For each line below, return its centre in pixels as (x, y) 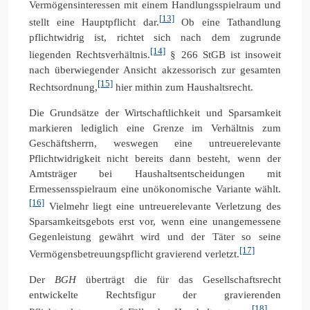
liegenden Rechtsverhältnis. (90, 54)
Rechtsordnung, (63, 87)
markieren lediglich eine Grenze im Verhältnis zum (155, 128)
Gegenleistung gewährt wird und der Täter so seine (155, 236)
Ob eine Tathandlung (227, 22)
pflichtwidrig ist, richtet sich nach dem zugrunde (155, 37)
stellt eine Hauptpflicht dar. (94, 22)
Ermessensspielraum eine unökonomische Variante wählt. (155, 189)
